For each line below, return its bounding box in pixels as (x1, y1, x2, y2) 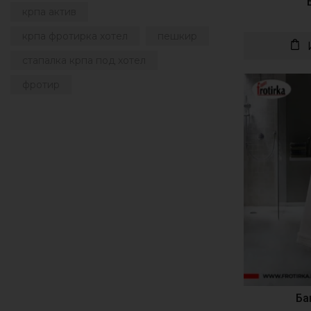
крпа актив (22, 6, 76, 19)
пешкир (157, 30, 197, 43)
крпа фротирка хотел (22, 30, 128, 43)
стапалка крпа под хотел (22, 54, 146, 67)
